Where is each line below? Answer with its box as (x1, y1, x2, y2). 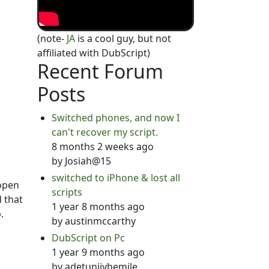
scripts (51, 186, 82, 199)
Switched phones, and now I (51, 111, 180, 124)
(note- (37, 32, 67, 45)
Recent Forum (37, 58, 163, 84)
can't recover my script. (51, 125, 158, 139)
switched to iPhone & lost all (51, 171, 180, 184)
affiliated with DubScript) (37, 46, 150, 59)
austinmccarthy (64, 214, 136, 228)
